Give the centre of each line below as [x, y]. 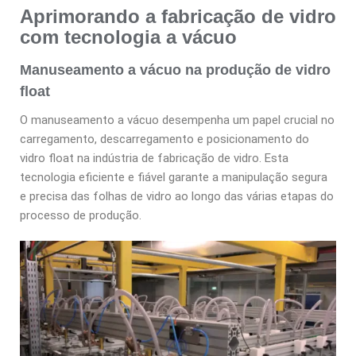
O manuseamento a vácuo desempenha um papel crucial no [177, 120]
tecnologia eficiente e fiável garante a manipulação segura [174, 178]
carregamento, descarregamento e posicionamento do [164, 139]
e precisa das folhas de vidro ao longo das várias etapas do [177, 197]
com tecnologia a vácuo [128, 37]
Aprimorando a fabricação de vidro [178, 17]
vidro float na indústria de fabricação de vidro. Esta [154, 159]
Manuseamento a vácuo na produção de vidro [175, 70]
